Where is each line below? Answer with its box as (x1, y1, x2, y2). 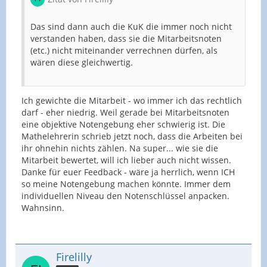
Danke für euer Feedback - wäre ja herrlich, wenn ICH (21, 166, 235, 178)
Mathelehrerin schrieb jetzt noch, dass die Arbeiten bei (21, 130, 243, 142)
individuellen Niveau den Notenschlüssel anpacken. (21, 190, 229, 201)
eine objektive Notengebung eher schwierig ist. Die (21, 118, 225, 130)
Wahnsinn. (21, 201, 64, 213)
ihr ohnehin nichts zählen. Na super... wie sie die (21, 142, 218, 154)
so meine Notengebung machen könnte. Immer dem (21, 178, 231, 190)
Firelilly (56, 249, 92, 264)
